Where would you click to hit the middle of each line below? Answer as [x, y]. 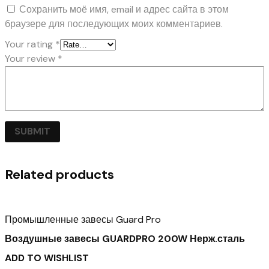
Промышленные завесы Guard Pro [83, 219]
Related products [59, 175]
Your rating [30, 44]
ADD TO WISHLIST [47, 258]
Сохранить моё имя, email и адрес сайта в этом [124, 9]
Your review [31, 58]
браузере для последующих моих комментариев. [114, 23]
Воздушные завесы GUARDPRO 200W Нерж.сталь [125, 238]
